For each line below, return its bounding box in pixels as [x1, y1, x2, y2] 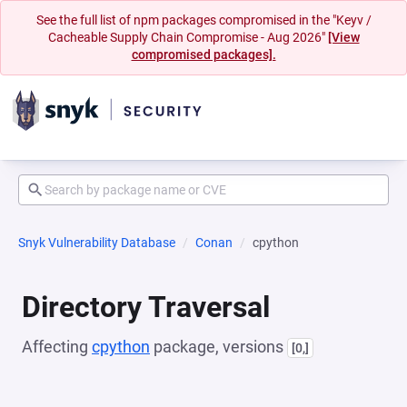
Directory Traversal [22, 290, 270, 324]
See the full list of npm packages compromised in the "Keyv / [35, 13, 372, 27]
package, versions [150, 337, 287, 356]
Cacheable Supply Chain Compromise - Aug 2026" [47, 30, 328, 45]
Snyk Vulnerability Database [18, 235, 175, 250]
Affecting [22, 337, 92, 356]
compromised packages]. [131, 47, 276, 62]
